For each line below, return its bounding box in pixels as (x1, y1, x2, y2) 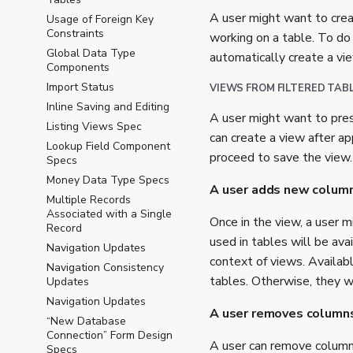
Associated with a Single (46, 206, 172, 221)
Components (46, 60, 110, 75)
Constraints (46, 26, 104, 41)
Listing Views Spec (46, 119, 142, 134)
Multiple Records (46, 192, 131, 207)
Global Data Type (46, 46, 136, 61)
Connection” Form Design (46, 328, 173, 343)
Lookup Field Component (46, 139, 170, 154)
